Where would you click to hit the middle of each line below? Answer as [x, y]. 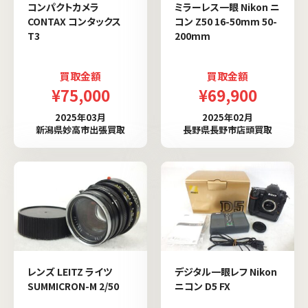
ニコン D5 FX [202, 286]
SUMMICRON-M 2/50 [73, 286]
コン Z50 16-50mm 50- [226, 22]
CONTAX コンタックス [74, 22]
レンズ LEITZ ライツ [70, 271]
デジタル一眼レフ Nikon [226, 271]
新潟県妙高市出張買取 [80, 130]
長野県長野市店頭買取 [228, 130]
